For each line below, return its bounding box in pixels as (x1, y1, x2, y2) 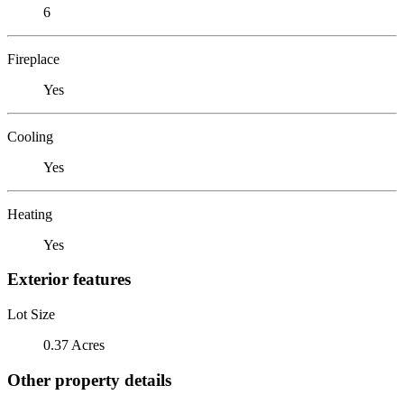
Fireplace (7, 50, 60, 67)
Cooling (7, 128, 53, 144)
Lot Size (7, 306, 55, 322)
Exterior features (7, 270, 131, 289)
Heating (7, 206, 52, 222)
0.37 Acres (43, 336, 105, 353)
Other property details (7, 370, 171, 390)
